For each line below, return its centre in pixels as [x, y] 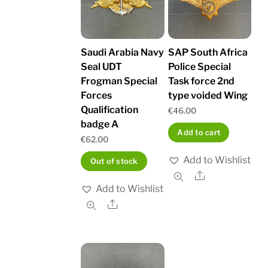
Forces [97, 95]
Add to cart [199, 132]
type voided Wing [208, 95]
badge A [100, 124]
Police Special [199, 66]
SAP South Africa [208, 52]
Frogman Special [119, 81]
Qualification [110, 109]
